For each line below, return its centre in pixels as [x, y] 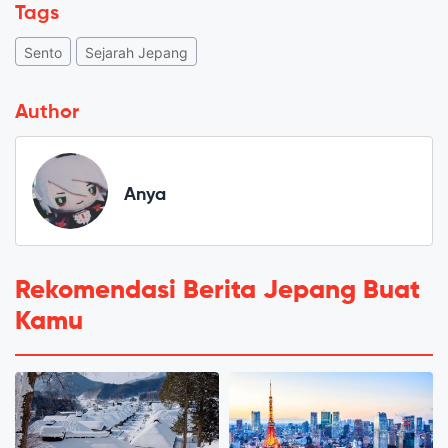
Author [47, 113]
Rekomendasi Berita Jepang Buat [217, 291]
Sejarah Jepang [136, 53]
